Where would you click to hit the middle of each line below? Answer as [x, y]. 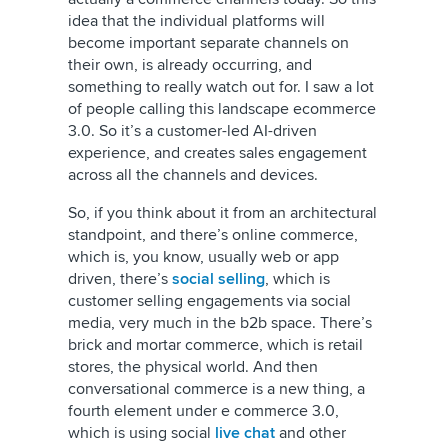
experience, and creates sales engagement [217, 153]
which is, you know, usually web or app [203, 257]
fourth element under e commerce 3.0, [203, 411]
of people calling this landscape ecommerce [222, 109]
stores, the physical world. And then [193, 367]
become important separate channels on [208, 43]
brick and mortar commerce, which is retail [215, 345]
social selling [218, 279]
